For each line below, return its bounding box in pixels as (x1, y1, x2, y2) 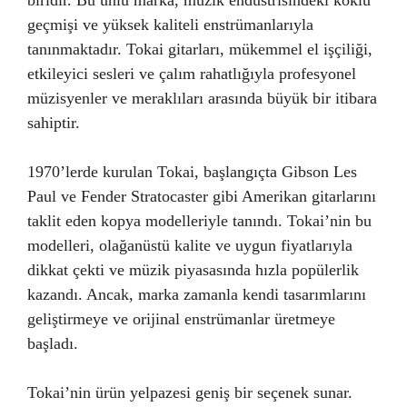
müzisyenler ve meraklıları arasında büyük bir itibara (27, 89, 377, 107)
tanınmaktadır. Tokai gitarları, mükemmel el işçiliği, (27, 40, 372, 58)
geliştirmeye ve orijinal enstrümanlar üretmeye (27, 310, 335, 328)
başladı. (27, 334, 78, 352)
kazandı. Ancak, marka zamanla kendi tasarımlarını (27, 285, 366, 303)
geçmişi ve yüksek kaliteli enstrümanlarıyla (27, 15, 313, 34)
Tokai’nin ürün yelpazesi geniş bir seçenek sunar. (27, 383, 352, 402)
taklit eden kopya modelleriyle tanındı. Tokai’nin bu (27, 212, 372, 230)
